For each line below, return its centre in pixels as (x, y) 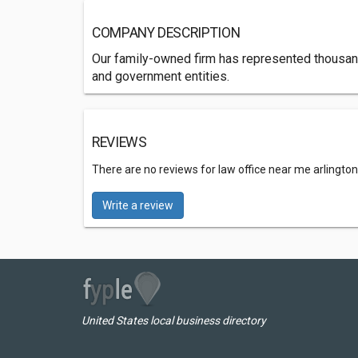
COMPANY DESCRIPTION (166, 33)
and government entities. (161, 76)
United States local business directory (174, 320)
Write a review (138, 205)
